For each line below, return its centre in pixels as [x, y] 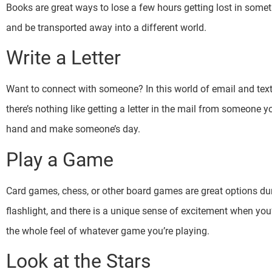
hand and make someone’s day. [74, 129]
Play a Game [60, 159]
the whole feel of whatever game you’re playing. [109, 231]
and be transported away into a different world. [107, 27]
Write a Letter [63, 58]
